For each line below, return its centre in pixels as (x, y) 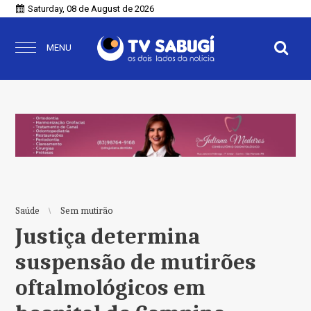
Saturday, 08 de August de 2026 (91, 9)
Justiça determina (108, 236)
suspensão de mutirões (136, 262)
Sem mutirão (87, 211)
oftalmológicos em (111, 288)
